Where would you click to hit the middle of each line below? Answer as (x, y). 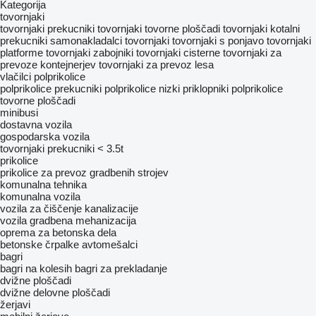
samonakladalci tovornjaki (110, 41)
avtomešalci (110, 244)
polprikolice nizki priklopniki (166, 89)
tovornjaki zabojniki (90, 53)
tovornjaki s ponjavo (218, 41)
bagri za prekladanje (121, 268)
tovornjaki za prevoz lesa (156, 65)
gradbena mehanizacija (83, 220)
